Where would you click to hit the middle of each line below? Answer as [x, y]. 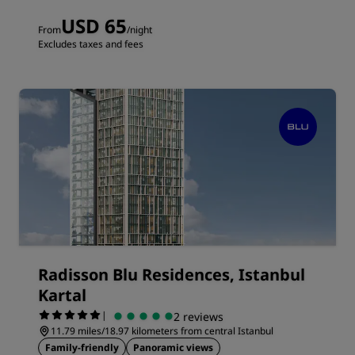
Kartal [62, 295]
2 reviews [198, 316]
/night [139, 30]
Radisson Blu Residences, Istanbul [172, 275]
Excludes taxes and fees [91, 44]
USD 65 [94, 26]
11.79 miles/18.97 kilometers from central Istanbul [162, 331]
